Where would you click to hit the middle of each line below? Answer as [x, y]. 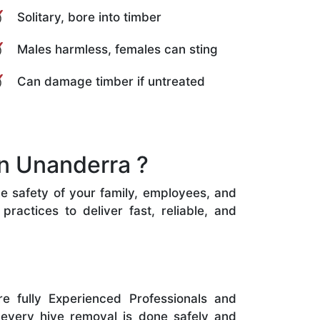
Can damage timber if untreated [111, 81]
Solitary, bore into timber [89, 17]
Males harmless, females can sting [117, 49]
